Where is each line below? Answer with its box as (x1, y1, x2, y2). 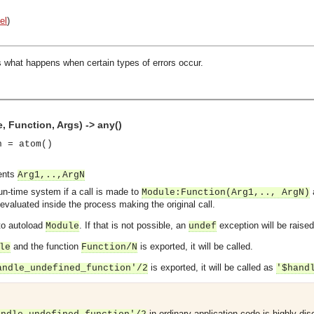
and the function (11, 241, 81, 252)
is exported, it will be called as (148, 262, 276, 273)
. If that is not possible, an (79, 220, 189, 231)
